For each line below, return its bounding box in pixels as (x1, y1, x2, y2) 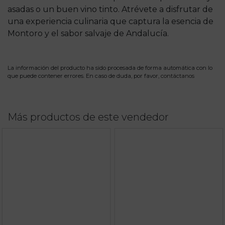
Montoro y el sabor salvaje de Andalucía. (8, 28, 169, 38)
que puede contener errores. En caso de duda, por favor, (8, 72, 161, 79)
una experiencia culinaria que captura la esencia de (8, 16, 213, 26)
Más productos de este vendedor (8, 110, 169, 123)
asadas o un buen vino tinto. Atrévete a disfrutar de (8, 4, 213, 14)
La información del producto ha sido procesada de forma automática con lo (8, 64, 212, 71)
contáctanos (161, 72, 194, 79)
